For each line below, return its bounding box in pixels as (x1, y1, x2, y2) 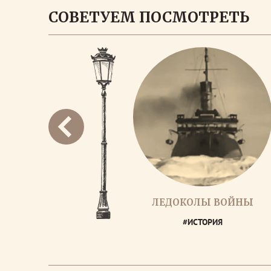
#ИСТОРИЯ (183, 217, 223, 227)
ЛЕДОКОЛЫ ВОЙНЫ (152, 197, 253, 208)
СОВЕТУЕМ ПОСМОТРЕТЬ (48, 8, 249, 27)
